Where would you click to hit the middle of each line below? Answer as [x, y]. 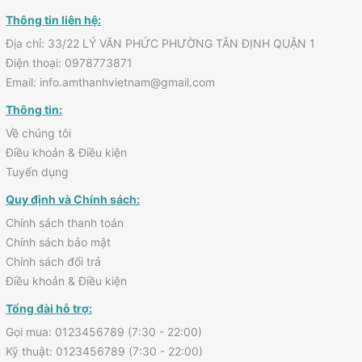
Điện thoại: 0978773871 [69, 63]
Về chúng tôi [38, 133]
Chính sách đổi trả [53, 261]
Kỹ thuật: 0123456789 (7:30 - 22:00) [104, 351]
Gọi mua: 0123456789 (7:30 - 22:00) [104, 332]
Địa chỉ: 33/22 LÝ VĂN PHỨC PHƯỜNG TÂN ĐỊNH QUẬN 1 [160, 43]
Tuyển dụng [37, 172]
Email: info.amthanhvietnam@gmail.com [110, 82]
